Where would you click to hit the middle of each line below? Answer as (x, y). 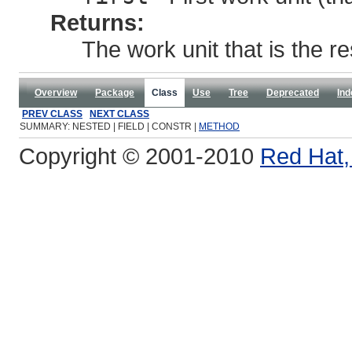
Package (115, 92)
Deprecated (293, 92)
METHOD (219, 126)
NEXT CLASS (119, 114)
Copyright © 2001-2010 (139, 156)
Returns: (97, 22)
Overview (56, 92)
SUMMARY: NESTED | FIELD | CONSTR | (109, 126)
